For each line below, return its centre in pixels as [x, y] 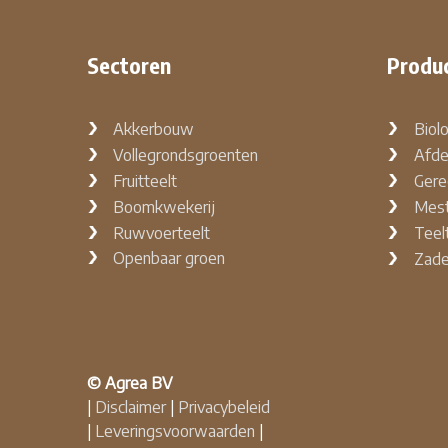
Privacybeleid [224, 407]
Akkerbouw [153, 129]
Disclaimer [130, 407]
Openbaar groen [169, 258]
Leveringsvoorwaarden [175, 431]
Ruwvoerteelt [161, 233]
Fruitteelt [145, 181]
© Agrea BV [130, 383]
